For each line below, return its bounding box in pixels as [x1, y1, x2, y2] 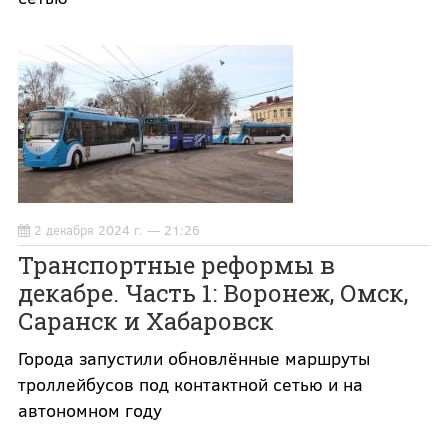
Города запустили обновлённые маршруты [17, 345, 370, 370]
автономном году [17, 397, 162, 422]
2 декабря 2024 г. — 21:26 [33, 220, 200, 239]
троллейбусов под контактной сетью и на [17, 371, 363, 396]
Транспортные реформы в [17, 248, 335, 281]
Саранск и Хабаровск [17, 304, 274, 337]
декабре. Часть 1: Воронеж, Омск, [17, 276, 408, 309]
